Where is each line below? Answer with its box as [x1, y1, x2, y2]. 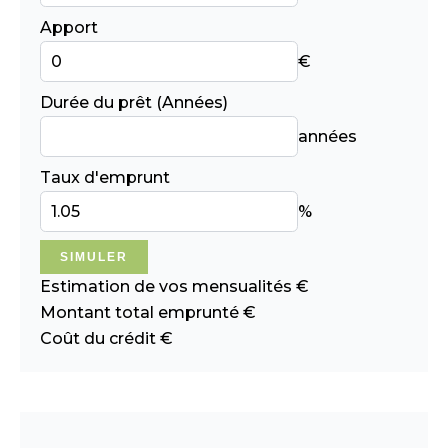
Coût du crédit [40, 329, 160, 348]
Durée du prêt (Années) [40, 93, 228, 112]
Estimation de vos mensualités [40, 277, 296, 296]
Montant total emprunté [40, 303, 243, 322]
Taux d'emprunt [40, 168, 170, 187]
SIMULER [60, 250, 128, 264]
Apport [40, 18, 98, 37]
